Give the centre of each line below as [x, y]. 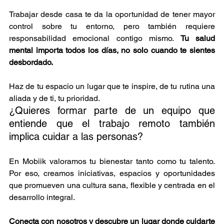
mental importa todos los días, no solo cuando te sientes [112, 50]
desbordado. [31, 62]
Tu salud [198, 38]
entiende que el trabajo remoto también [112, 123]
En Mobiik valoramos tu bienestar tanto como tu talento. [112, 161]
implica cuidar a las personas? [76, 136]
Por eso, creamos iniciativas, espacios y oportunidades [112, 173]
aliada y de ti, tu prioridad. [54, 98]
